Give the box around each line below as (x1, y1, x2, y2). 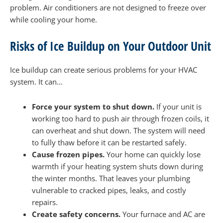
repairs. (31, 197, 58, 207)
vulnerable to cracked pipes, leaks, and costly (31, 185, 186, 195)
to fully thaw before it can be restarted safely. (31, 137, 187, 147)
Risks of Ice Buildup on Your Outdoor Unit (10, 37, 211, 55)
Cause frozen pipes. (31, 149, 107, 159)
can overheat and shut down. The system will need (31, 125, 205, 135)
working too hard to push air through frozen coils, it (31, 113, 209, 123)
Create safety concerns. (31, 209, 122, 219)
